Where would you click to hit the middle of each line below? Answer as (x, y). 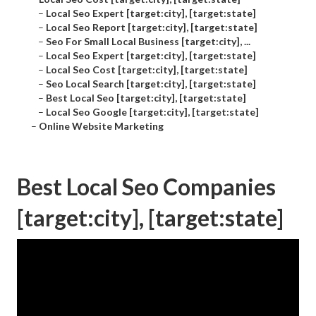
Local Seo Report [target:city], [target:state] (152, 28)
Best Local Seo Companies (146, 187)
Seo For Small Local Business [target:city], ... (148, 42)
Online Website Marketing (101, 126)
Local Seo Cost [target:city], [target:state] (147, 70)
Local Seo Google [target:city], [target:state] (152, 112)
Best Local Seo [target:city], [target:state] (146, 98)
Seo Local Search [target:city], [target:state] (151, 84)
